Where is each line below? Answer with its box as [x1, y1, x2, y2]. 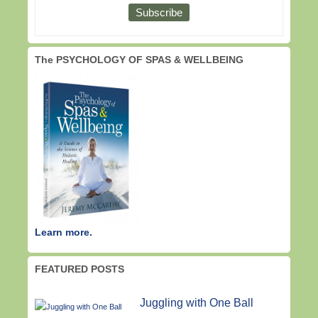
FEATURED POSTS [35, 263, 124, 275]
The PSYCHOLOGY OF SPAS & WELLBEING [35, 54, 243, 66]
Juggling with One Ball [139, 297, 253, 309]
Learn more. [35, 226, 92, 238]
